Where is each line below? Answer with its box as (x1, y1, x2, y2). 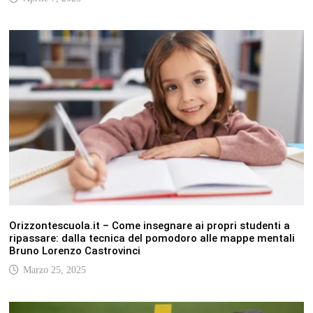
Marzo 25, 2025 (22, 265, 86, 276)
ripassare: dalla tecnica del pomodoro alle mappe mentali (8, 232, 295, 245)
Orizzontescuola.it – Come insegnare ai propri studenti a (8, 219, 290, 233)
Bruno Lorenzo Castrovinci (8, 245, 140, 258)
